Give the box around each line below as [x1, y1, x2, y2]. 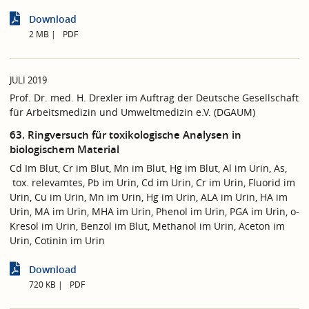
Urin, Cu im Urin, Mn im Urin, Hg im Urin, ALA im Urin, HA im [10, 190, 288, 203]
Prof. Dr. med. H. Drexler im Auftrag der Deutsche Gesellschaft [10, 91, 299, 105]
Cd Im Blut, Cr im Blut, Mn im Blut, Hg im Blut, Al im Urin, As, [10, 161, 287, 175]
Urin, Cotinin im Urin [10, 233, 105, 247]
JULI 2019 [10, 74, 47, 87]
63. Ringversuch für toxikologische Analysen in [10, 127, 241, 142]
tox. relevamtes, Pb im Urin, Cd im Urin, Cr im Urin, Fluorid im [10, 175, 295, 189]
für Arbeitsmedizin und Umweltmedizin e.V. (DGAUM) [10, 106, 255, 119]
